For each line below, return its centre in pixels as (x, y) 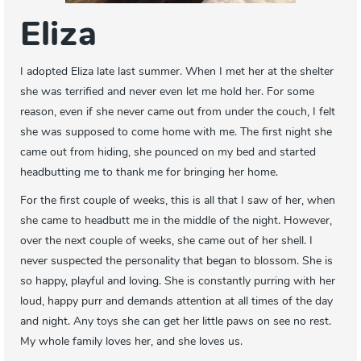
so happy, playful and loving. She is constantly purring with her (178, 282)
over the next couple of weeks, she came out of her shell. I (166, 242)
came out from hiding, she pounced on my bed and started (168, 153)
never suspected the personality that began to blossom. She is (176, 262)
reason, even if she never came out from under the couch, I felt (178, 113)
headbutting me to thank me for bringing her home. (149, 173)
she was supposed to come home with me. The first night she (176, 133)
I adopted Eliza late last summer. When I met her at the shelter (177, 73)
